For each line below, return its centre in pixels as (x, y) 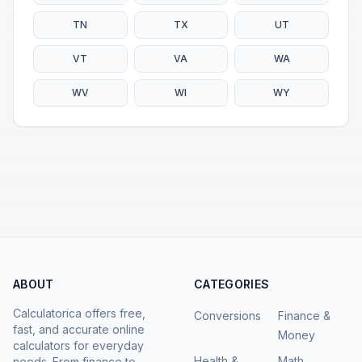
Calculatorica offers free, (79, 313)
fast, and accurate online (79, 329)
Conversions (227, 316)
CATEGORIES (232, 284)
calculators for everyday (78, 345)
